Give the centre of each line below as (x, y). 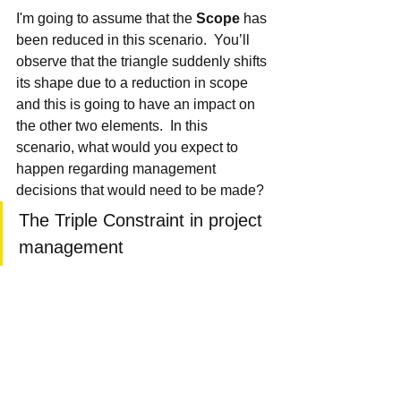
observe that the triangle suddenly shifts (143, 62)
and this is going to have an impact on (137, 105)
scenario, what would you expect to (129, 148)
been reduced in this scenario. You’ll (135, 40)
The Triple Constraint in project (143, 221)
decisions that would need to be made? (140, 191)
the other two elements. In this (114, 126)
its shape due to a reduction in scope (134, 83)
